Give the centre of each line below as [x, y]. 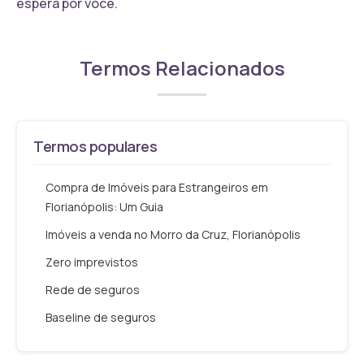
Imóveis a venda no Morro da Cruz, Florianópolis [173, 234]
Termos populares [95, 146]
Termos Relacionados [182, 67]
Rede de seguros [93, 289]
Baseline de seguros [101, 317]
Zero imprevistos [92, 262]
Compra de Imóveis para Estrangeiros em [157, 187]
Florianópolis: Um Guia [104, 206]
